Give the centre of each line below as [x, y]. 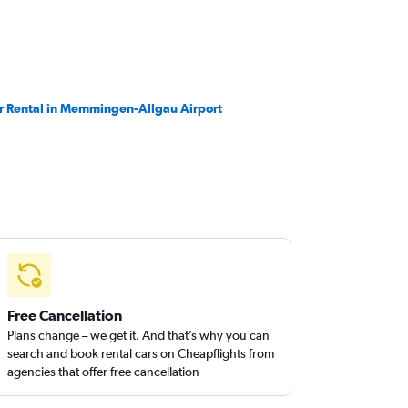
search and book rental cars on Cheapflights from [141, 353]
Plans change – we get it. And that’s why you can [139, 335]
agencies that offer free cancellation [104, 372]
